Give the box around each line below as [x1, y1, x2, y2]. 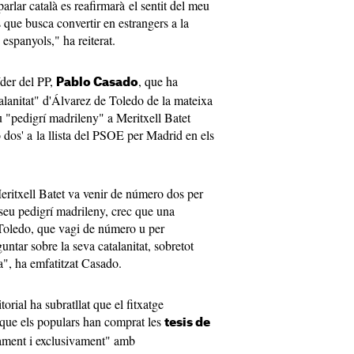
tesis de [164, 317, 210, 329]
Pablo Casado [56, 77, 138, 88]
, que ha [138, 73, 178, 89]
